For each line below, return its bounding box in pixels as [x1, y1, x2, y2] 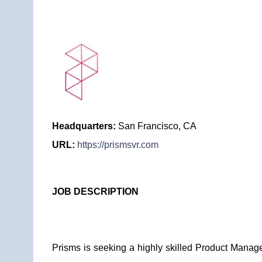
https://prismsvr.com [77, 140, 158, 150]
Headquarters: [52, 121, 116, 131]
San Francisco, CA [116, 121, 196, 131]
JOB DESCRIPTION [52, 187, 139, 196]
